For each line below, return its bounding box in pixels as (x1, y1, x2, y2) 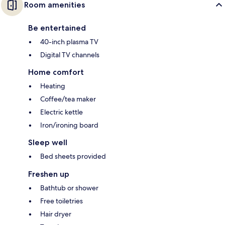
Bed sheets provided (40, 152, 106, 161)
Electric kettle (40, 107, 83, 117)
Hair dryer (40, 209, 71, 219)
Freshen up (28, 169, 69, 179)
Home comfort (28, 67, 84, 77)
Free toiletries (40, 196, 83, 206)
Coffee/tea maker (40, 94, 96, 104)
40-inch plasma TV (40, 37, 98, 47)
